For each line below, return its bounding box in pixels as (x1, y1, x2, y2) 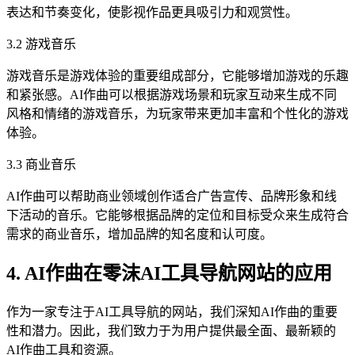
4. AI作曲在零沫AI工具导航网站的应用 (6, 263, 332, 284)
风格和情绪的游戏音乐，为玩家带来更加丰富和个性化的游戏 (6, 106, 349, 120)
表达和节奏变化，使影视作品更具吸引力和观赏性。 (6, 5, 298, 19)
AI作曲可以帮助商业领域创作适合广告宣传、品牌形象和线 (6, 189, 337, 203)
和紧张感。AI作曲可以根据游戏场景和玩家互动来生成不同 (6, 87, 337, 101)
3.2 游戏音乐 (6, 36, 76, 51)
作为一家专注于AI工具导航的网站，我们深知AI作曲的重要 (6, 305, 338, 319)
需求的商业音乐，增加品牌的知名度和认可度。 (6, 227, 273, 241)
